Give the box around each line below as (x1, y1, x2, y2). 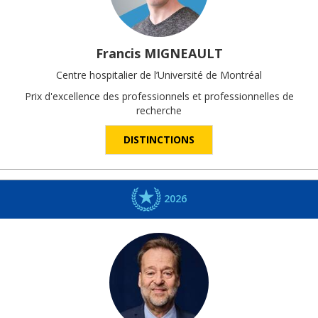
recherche (136, 104, 182, 118)
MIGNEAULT (143, 45, 223, 62)
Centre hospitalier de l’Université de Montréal (56, 68, 262, 82)
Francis (95, 45, 141, 62)
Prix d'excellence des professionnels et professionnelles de (24, 89, 294, 104)
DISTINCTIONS (124, 133, 194, 147)
